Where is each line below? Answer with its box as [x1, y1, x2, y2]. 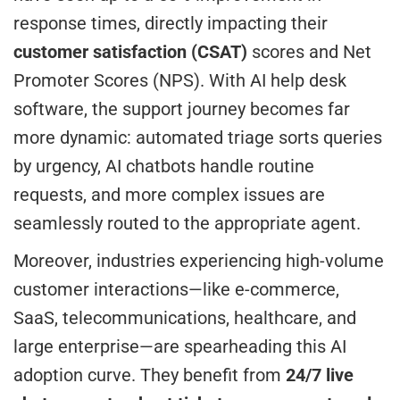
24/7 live [286, 364, 354, 387]
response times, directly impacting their [13, 12, 328, 35]
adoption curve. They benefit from [13, 364, 286, 387]
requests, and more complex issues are [13, 184, 325, 206]
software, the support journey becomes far [13, 98, 350, 121]
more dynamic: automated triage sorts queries [13, 127, 382, 149]
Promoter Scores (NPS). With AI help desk [13, 70, 346, 92]
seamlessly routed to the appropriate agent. [13, 212, 361, 235]
